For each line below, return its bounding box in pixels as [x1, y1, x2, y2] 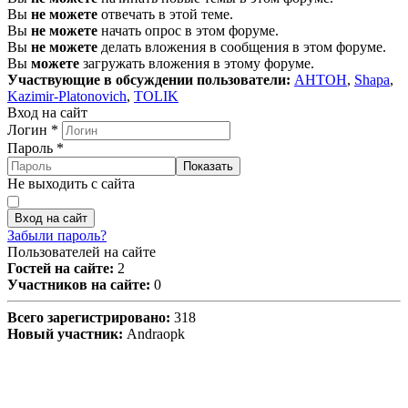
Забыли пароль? [7, 227, 107, 243]
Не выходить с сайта [7, 175, 135, 191]
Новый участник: [7, 325, 123, 342]
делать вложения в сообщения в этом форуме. [97, 38, 386, 55]
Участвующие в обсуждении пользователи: [7, 71, 291, 87]
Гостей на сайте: [7, 260, 114, 276]
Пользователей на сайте [7, 243, 156, 260]
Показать [183, 158, 233, 173]
